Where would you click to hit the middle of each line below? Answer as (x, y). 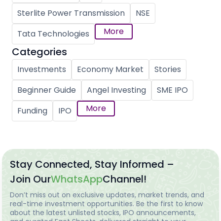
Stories (168, 70)
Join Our (31, 179)
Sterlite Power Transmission (71, 13)
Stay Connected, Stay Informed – (92, 165)
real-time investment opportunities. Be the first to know (107, 204)
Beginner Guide (47, 90)
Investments (42, 70)
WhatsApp (77, 179)
